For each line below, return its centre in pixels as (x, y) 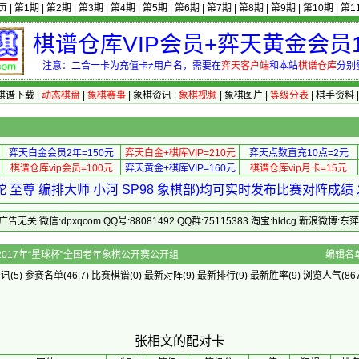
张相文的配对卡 (179, 341)
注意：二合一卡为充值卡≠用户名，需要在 (131, 66)
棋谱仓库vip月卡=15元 (298, 168)
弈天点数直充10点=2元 (298, 153)
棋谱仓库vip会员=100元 (61, 168)
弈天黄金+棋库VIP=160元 (180, 168)
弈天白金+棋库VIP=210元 (180, 153)
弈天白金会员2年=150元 (61, 153)
